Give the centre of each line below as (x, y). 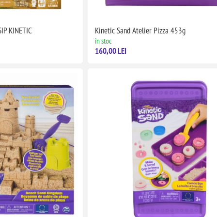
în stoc (104, 41)
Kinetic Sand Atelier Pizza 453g (140, 31)
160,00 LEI (111, 51)
